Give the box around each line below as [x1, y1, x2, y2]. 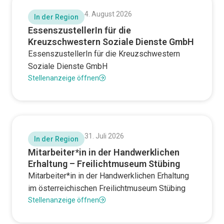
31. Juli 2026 [84, 132, 124, 140]
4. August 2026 [84, 10, 132, 18]
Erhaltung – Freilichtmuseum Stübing [28, 158, 180, 169]
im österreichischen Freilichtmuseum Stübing [28, 183, 185, 193]
